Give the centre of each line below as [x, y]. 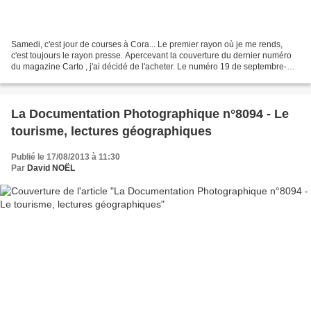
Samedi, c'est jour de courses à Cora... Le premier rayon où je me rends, [147, 44]
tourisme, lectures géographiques [111, 131]
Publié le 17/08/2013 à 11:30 [66, 157]
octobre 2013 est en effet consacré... [79, 77]
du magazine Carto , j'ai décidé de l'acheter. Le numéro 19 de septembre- [149, 66]
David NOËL [51, 168]
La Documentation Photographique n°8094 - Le [150, 114]
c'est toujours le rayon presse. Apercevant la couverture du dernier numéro [151, 55]
